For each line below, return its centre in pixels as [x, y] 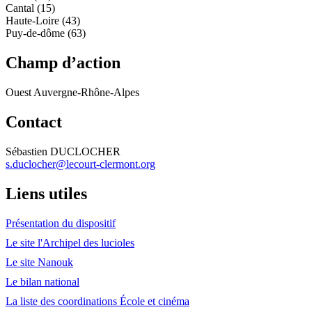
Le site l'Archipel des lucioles [70, 242]
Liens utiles [46, 193]
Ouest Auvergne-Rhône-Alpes [72, 92]
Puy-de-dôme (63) [46, 33]
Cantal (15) [30, 8]
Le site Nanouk [39, 262]
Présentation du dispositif [61, 223]
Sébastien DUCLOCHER [63, 151]
